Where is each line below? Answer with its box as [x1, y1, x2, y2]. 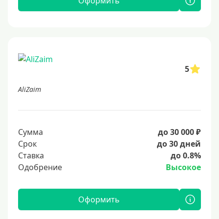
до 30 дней [157, 138, 201, 150]
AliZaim [18, 85, 41, 94]
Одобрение [18, 162, 62, 173]
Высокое [166, 162, 201, 173]
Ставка [18, 150, 44, 161]
